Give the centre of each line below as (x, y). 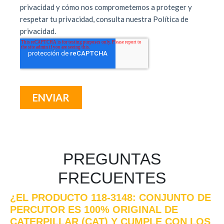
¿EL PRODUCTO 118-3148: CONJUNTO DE (110, 197)
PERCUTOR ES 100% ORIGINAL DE (94, 209)
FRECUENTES (112, 178)
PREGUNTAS (112, 159)
